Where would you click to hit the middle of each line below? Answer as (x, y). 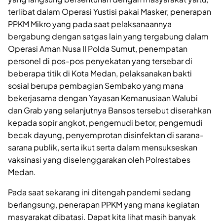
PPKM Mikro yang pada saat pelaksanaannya (90, 24)
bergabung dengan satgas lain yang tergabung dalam (108, 36)
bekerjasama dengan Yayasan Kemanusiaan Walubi (103, 98)
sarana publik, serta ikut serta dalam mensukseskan (103, 147)
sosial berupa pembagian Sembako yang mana (96, 85)
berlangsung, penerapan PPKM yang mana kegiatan (104, 204)
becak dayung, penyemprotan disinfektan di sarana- (106, 135)
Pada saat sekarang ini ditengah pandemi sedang (99, 192)
